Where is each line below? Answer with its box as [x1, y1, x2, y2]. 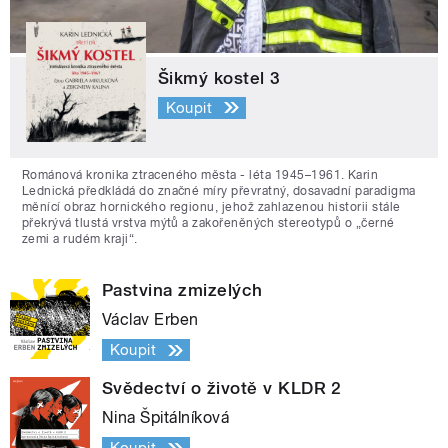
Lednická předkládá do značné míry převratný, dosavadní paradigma [22, 184, 416, 199]
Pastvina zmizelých [102, 280, 263, 301]
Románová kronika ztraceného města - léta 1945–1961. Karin [22, 168, 379, 183]
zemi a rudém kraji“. [22, 232, 138, 247]
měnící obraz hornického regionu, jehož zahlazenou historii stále [22, 200, 401, 215]
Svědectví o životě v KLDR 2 [102, 378, 342, 399]
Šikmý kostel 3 [158, 68, 281, 89]
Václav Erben [102, 310, 199, 330]
